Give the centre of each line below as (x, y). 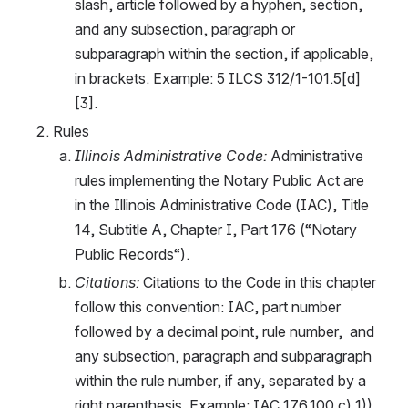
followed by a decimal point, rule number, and (224, 332)
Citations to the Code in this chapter (260, 283)
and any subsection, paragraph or (185, 30)
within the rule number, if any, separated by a (220, 381)
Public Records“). (132, 255)
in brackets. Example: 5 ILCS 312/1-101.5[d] (218, 79)
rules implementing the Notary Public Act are (219, 181)
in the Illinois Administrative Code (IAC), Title (222, 205)
